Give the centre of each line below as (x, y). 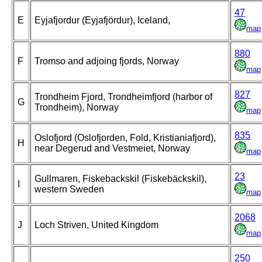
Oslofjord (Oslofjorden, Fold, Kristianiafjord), (125, 138)
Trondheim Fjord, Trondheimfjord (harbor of (123, 97)
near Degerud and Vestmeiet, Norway (112, 149)
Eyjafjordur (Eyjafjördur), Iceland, (102, 20)
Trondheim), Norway (77, 108)
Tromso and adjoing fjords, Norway (107, 61)
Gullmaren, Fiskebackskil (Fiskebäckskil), (120, 179)
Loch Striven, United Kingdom (96, 225)
